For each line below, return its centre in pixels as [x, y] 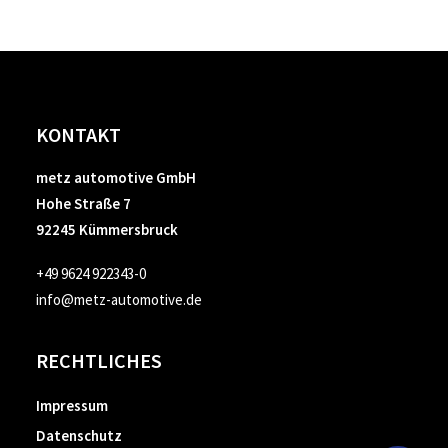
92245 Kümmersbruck [107, 229]
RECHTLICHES [99, 360]
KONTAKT [78, 134]
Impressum [72, 405]
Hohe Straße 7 [83, 203]
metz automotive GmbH [116, 177]
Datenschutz [79, 435]
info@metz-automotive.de [119, 299]
